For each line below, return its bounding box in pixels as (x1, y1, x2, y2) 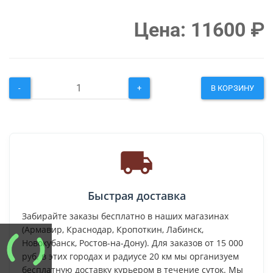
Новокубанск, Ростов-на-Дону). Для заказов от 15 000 (22, 237, 243, 249)
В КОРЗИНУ (211, 83, 254, 93)
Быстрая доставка (87, 188, 186, 204)
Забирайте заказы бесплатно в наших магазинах (22, 210, 229, 222)
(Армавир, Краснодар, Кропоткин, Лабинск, (22, 224, 204, 236)
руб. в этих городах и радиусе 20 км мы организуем (22, 250, 239, 263)
